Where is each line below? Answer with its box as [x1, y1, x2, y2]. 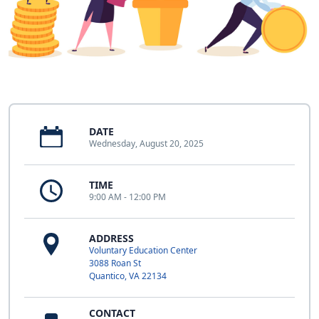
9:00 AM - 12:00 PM [89, 191, 166, 203]
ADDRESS [89, 231, 134, 245]
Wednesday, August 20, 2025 [89, 137, 204, 150]
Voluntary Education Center [89, 244, 197, 256]
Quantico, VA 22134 [89, 270, 167, 282]
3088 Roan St [89, 257, 141, 269]
